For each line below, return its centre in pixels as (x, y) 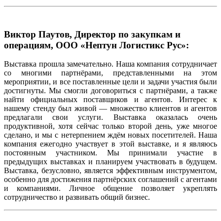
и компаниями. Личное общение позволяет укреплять (110, 188)
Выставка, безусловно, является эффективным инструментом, (110, 171)
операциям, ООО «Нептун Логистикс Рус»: (96, 45)
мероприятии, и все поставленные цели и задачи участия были (110, 82)
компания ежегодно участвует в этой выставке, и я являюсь (110, 144)
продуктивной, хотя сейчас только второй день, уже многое (110, 126)
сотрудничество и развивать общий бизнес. (77, 197)
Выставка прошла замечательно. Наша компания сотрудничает (110, 64)
